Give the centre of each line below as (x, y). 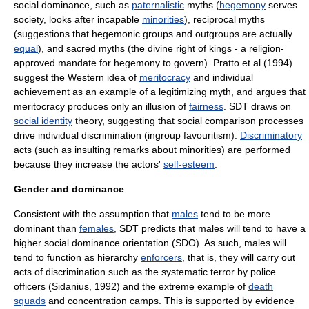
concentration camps (113, 301)
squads (30, 301)
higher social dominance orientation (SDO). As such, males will (150, 243)
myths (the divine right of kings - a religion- (190, 48)
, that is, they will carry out (239, 257)
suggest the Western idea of (77, 77)
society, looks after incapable (78, 19)
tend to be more (234, 214)
